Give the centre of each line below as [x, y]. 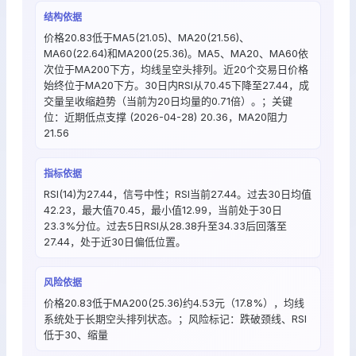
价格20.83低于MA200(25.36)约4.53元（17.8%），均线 [174, 303]
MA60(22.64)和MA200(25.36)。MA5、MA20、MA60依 [176, 53]
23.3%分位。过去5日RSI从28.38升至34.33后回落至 [165, 226]
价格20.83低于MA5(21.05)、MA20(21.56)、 [147, 37]
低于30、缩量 [76, 335]
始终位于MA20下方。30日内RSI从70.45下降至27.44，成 [176, 85]
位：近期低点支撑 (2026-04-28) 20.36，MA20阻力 [166, 117]
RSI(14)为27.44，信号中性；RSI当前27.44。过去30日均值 [178, 194]
